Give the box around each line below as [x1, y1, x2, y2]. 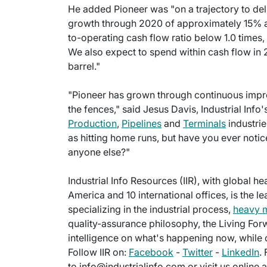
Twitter [182, 246, 213, 259]
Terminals [183, 117, 226, 130]
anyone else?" [68, 146, 130, 159]
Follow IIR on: [68, 246, 129, 259]
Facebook [129, 246, 173, 259]
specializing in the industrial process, [68, 203, 233, 216]
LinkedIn [222, 246, 259, 259]
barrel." [68, 60, 100, 73]
